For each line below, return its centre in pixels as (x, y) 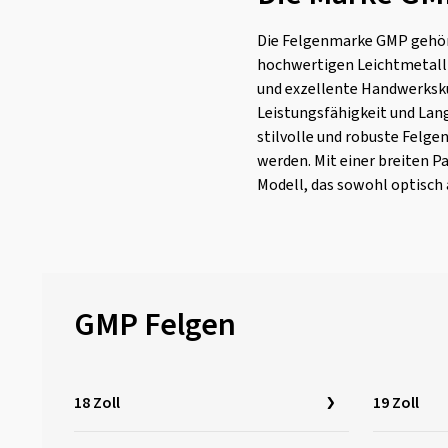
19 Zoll (396, 403)
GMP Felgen (155, 325)
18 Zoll (97, 403)
